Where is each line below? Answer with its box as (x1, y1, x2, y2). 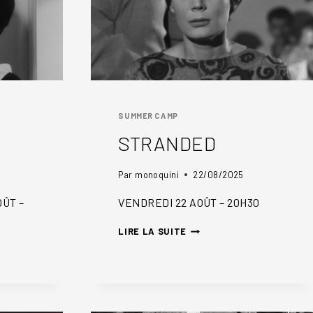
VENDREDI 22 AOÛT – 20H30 (118, 196, 260, 210)
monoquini (135, 169, 180, 181)
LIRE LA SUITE (118, 226, 187, 238)
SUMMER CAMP (118, 111, 178, 121)
